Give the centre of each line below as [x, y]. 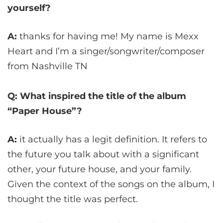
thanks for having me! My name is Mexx [108, 37]
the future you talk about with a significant [103, 155]
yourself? [29, 8]
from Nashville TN [48, 66]
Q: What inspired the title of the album [97, 96]
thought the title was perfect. [73, 199]
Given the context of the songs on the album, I [111, 184]
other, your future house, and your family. [100, 169]
